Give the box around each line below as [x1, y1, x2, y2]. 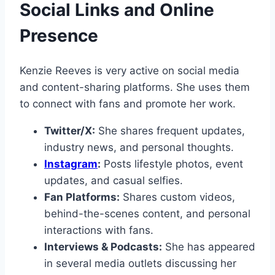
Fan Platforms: [44, 191, 120, 204]
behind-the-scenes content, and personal [44, 207, 250, 220]
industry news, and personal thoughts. [44, 141, 234, 154]
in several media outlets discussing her [44, 257, 236, 270]
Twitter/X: [44, 125, 95, 137]
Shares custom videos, [120, 191, 235, 204]
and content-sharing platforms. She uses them [20, 81, 250, 94]
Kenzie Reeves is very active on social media [20, 64, 239, 77]
